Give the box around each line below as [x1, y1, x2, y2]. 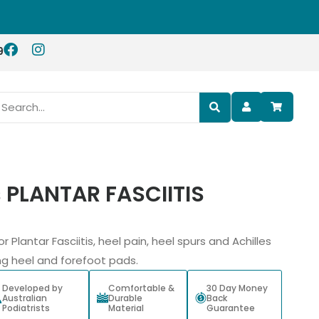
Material [108, 302, 145, 315]
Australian [1, 292, 47, 305]
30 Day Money [206, 282, 268, 295]
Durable [108, 292, 143, 305]
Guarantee [206, 302, 255, 315]
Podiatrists [1, 302, 50, 315]
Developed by [1, 282, 63, 295]
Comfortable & [108, 282, 175, 295]
